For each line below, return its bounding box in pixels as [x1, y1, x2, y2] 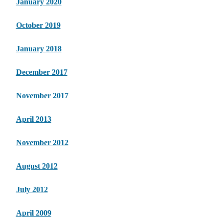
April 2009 [16, 209, 51, 218]
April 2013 [16, 115, 51, 124]
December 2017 [16, 68, 67, 77]
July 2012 [16, 185, 48, 194]
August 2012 [16, 162, 58, 171]
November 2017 [16, 91, 68, 100]
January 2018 [16, 44, 62, 53]
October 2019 [16, 21, 61, 30]
